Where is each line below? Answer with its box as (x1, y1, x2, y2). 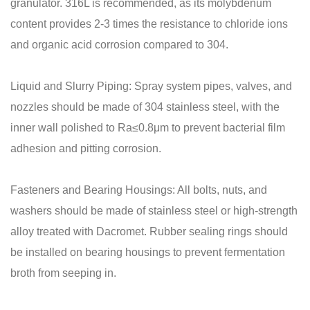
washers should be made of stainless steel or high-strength (10, 204, 298, 217)
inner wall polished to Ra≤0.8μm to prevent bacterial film (10, 121, 285, 134)
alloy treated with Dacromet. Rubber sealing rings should (10, 225, 288, 237)
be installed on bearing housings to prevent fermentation (10, 246, 285, 258)
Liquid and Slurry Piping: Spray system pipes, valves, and (10, 80, 292, 92)
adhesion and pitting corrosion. (10, 142, 161, 154)
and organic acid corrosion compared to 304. (10, 38, 228, 51)
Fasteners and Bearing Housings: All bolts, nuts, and (10, 183, 267, 196)
